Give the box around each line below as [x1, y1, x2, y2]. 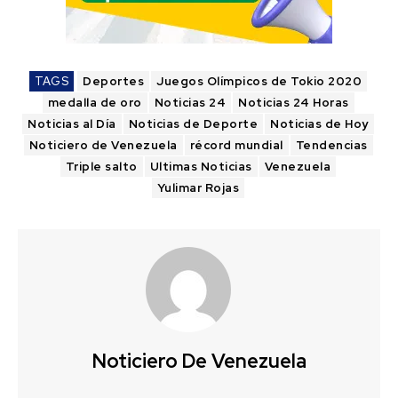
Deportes [83, 73, 144, 89]
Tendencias [295, 137, 368, 153]
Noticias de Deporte [128, 115, 259, 131]
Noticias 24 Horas [238, 94, 349, 110]
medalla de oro [47, 94, 142, 110]
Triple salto [65, 158, 138, 174]
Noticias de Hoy [270, 115, 369, 131]
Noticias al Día [28, 115, 116, 131]
